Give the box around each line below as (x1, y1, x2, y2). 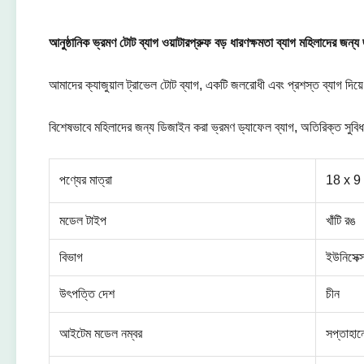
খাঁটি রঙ (326, 214, 356, 227)
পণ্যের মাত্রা (59, 173, 112, 187)
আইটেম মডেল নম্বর (59, 327, 142, 340)
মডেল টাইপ (59, 214, 106, 227)
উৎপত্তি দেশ (59, 287, 115, 301)
